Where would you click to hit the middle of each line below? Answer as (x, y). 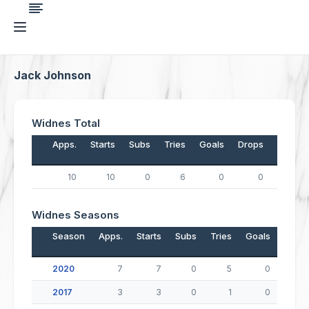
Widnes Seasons (76, 215)
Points (290, 144)
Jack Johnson (52, 75)
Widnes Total (66, 123)
